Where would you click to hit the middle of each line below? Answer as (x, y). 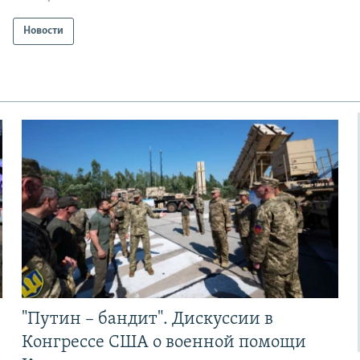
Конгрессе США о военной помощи (164, 342)
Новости (44, 31)
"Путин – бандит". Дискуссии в (147, 319)
